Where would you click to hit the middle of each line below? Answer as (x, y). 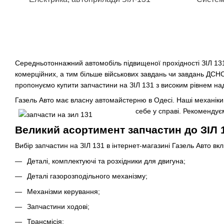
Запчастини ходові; (58, 206)
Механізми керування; (63, 191)
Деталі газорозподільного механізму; (87, 176)
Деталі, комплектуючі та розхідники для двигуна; (106, 161)
